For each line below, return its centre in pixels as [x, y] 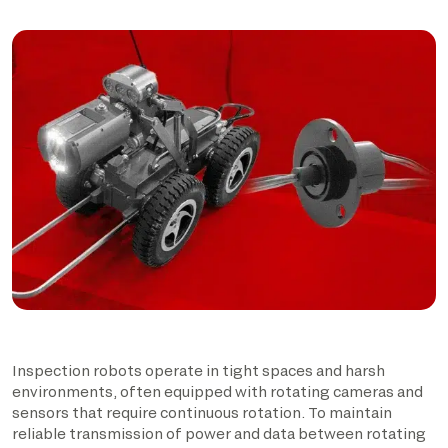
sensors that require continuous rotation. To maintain [202, 412]
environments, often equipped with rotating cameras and [217, 391]
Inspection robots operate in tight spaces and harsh [198, 370]
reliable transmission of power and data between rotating [219, 433]
